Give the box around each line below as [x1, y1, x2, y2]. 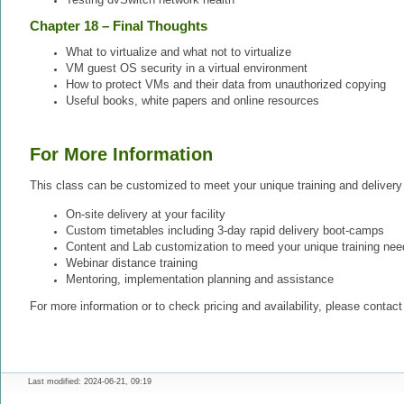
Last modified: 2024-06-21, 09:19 [28, 377, 151, 387]
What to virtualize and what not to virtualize [66, 45, 291, 60]
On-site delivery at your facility [66, 207, 225, 222]
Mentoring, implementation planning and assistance [66, 272, 334, 287]
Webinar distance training [66, 256, 197, 271]
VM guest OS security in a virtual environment [66, 61, 308, 76]
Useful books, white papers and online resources [66, 94, 319, 108]
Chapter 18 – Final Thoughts [30, 19, 207, 34]
